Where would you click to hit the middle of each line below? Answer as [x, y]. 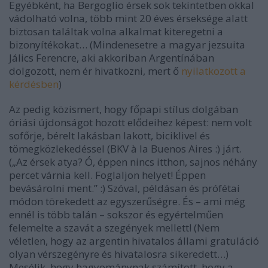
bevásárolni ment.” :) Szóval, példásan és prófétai [124, 188]
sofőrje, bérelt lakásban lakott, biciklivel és [109, 135]
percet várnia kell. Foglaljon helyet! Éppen [107, 175]
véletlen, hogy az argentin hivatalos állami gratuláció [134, 240]
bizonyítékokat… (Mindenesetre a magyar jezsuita [127, 44]
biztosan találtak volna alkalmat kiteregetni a [116, 31]
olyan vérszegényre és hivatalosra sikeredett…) [119, 254]
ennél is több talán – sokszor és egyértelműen [116, 214]
